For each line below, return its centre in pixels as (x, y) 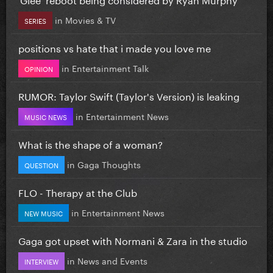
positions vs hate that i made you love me (115, 47)
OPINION (39, 68)
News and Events (112, 260)
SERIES (35, 20)
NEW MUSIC (44, 212)
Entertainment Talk (110, 67)
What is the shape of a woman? (90, 143)
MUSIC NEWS (46, 116)
